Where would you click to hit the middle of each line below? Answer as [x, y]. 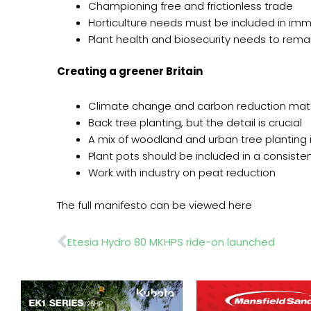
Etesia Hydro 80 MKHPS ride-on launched [171, 242]
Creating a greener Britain [130, 72]
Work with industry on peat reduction [182, 173]
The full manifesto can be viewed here [154, 205]
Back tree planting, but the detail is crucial [195, 123]
